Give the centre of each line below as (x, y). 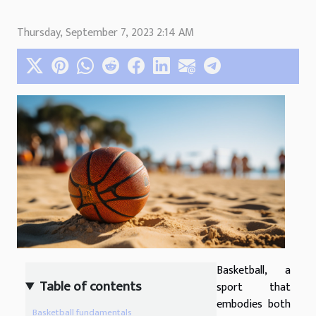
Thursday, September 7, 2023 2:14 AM (105, 33)
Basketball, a (254, 271)
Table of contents (91, 287)
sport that (254, 288)
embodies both (254, 305)
